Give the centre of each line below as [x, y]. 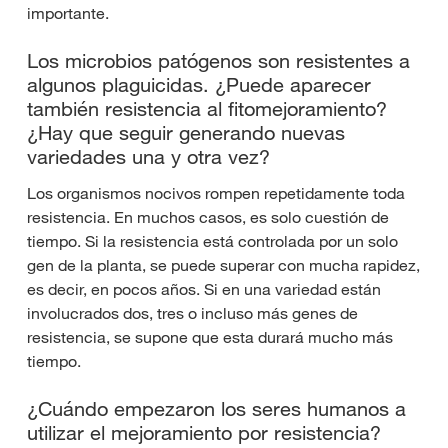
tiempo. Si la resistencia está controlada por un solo [212, 241]
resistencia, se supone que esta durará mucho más [210, 337]
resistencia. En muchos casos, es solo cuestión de [208, 217]
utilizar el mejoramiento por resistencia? [204, 433]
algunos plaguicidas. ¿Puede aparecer [199, 85]
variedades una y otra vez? [148, 157]
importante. [68, 13]
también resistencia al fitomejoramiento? [207, 109]
